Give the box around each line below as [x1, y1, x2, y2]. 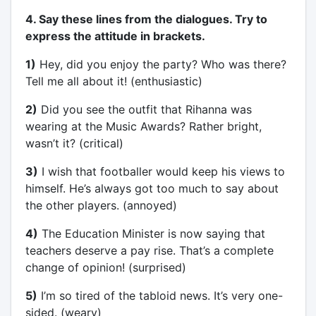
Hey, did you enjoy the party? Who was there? [35, 57, 286, 71]
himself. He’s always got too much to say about [25, 181, 279, 195]
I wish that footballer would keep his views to [37, 164, 285, 178]
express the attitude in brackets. [25, 29, 205, 43]
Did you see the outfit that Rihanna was [37, 102, 252, 116]
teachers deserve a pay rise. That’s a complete [25, 243, 274, 257]
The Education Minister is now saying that [37, 226, 265, 241]
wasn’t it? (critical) [25, 136, 123, 150]
